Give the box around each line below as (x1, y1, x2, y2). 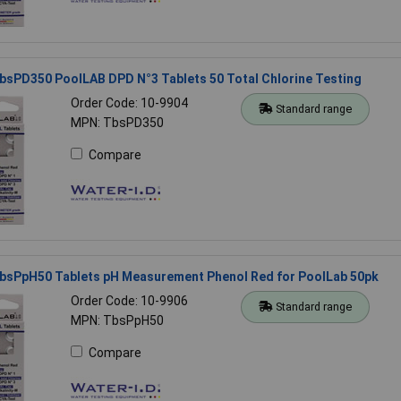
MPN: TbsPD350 (70, 115, 164, 130)
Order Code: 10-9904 (70, 95, 188, 110)
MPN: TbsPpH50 (70, 312, 164, 328)
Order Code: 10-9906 (70, 293, 188, 308)
